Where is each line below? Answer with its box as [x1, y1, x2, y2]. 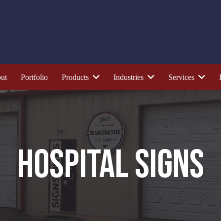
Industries [113, 73, 146, 81]
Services [168, 73, 196, 81]
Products [61, 73, 91, 81]
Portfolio [20, 73, 48, 81]
